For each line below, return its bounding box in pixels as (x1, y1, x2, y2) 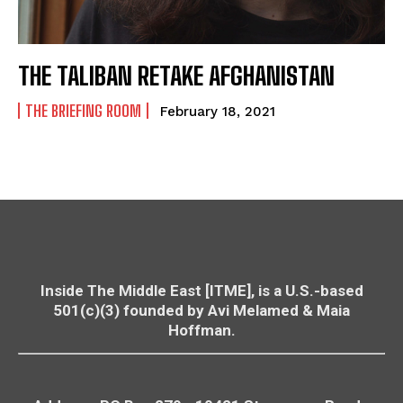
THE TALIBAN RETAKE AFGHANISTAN (18, 59, 335, 91)
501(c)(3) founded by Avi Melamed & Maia (53, 300, 350, 319)
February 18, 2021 (160, 103, 275, 120)
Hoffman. (167, 320, 236, 339)
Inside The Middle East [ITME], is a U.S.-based (40, 281, 363, 300)
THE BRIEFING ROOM (25, 100, 141, 121)
